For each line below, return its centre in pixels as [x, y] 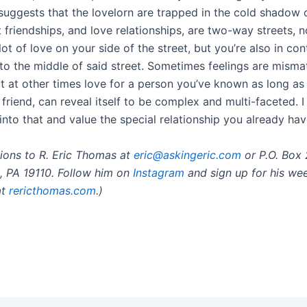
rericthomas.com [52, 190]
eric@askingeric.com [187, 155]
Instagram [159, 172]
